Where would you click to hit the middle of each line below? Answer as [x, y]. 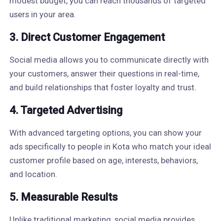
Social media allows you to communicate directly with [109, 60]
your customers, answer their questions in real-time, [104, 74]
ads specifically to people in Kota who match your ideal [110, 147]
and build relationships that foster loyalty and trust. [103, 87]
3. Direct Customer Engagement [87, 37]
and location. [33, 174]
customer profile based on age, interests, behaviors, [103, 160]
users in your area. [42, 14]
